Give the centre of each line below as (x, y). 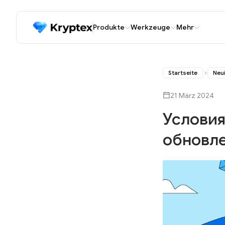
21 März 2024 (192, 95)
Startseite (183, 73)
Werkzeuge (151, 27)
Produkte (109, 27)
